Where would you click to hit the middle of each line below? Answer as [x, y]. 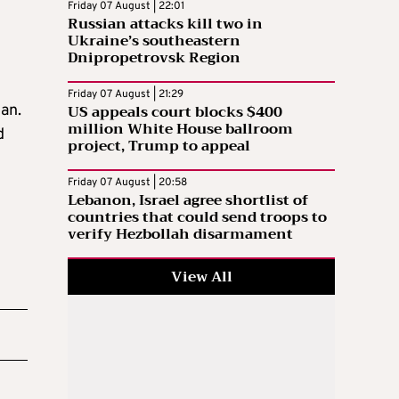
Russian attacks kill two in [165, 24]
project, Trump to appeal [159, 147]
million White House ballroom [180, 130]
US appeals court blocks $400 [175, 113]
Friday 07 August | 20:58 [127, 183]
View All [201, 277]
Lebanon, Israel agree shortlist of [188, 201]
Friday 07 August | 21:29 [126, 95]
